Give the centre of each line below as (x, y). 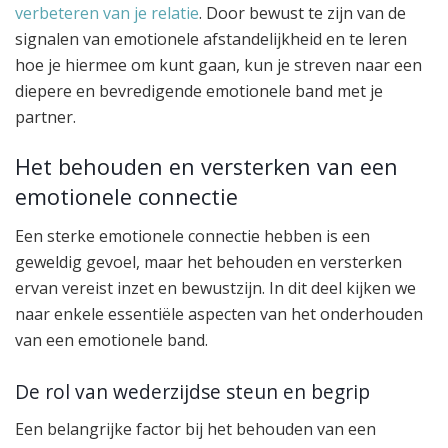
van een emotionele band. (111, 339)
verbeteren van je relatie (107, 13)
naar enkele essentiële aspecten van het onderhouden (219, 313)
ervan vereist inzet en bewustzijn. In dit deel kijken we (215, 287)
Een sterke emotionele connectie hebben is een (192, 235)
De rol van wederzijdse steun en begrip (192, 392)
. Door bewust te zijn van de (302, 13)
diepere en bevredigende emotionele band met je (199, 91)
